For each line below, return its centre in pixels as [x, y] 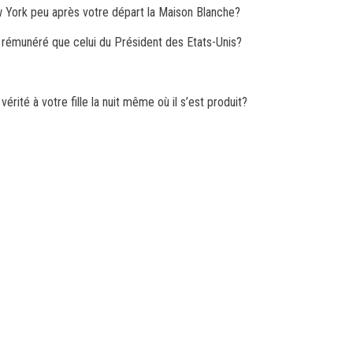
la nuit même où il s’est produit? [169, 102]
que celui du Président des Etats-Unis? [145, 42]
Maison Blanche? [199, 12]
